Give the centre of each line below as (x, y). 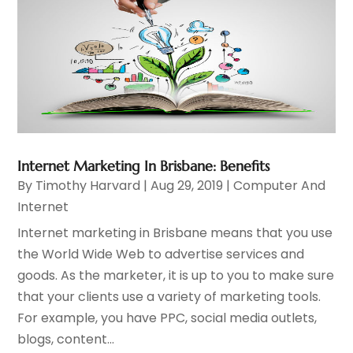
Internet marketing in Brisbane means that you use (175, 233)
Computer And (280, 186)
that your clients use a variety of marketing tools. (169, 297)
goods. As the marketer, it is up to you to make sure (176, 276)
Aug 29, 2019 (187, 186)
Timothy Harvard (88, 186)
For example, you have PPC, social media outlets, (167, 318)
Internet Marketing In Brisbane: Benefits (144, 166)
